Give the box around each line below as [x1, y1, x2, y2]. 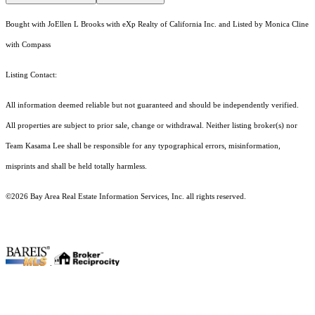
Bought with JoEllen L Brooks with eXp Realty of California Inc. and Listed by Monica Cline [6, 20, 309, 29]
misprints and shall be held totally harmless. [6, 162, 149, 171]
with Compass [6, 41, 51, 49]
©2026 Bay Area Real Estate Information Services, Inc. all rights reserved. [6, 193, 246, 201]
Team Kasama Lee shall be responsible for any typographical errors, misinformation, [6, 142, 281, 150]
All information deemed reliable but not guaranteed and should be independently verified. [6, 101, 299, 110]
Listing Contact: [6, 71, 61, 79]
